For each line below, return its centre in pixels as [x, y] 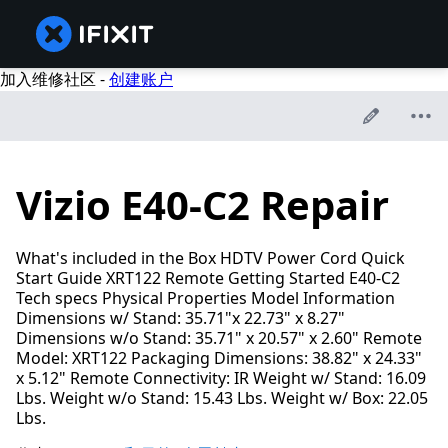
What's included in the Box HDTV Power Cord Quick [210, 258]
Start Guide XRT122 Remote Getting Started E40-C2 [208, 278]
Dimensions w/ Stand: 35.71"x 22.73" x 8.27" [180, 318]
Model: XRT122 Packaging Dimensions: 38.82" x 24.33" [219, 358]
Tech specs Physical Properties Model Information [205, 298]
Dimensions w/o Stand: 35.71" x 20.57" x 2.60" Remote [219, 338]
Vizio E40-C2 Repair [202, 205]
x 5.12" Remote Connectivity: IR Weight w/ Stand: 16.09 [221, 378]
